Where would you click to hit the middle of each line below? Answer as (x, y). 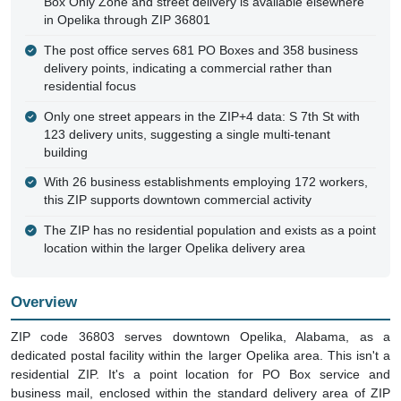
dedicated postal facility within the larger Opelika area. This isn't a (200, 355)
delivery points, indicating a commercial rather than (188, 68)
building (65, 152)
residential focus (90, 86)
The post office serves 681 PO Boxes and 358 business (200, 50)
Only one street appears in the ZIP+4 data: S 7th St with (201, 116)
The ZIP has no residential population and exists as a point (209, 231)
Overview (44, 303)
